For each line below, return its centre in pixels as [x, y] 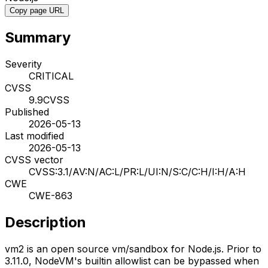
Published [27, 112]
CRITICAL [51, 76]
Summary [38, 37]
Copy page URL [37, 10]
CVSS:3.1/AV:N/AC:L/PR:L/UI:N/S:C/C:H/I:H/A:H [137, 171]
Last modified [34, 135]
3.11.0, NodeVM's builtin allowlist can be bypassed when [132, 261]
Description [45, 222]
